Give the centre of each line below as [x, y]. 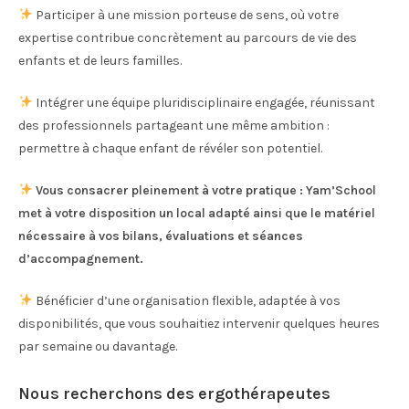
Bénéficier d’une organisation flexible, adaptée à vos [186, 301]
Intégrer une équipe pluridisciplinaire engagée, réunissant [204, 103]
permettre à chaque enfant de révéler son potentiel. [170, 148]
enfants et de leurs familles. [100, 61]
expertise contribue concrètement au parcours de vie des [188, 38]
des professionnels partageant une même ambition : [174, 126]
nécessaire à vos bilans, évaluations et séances [161, 236]
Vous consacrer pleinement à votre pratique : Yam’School [205, 190]
